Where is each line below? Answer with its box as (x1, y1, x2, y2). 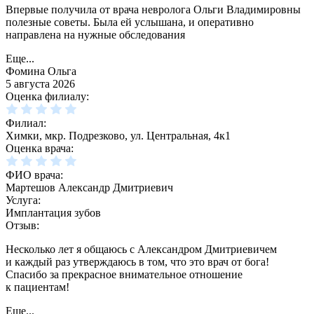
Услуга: (6, 194, 41, 207)
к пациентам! (6, 281, 69, 294)
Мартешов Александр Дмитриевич (6, 182, 173, 194)
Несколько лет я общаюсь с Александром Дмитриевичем (6, 243, 277, 256)
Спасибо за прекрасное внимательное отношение (6, 268, 243, 281)
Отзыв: (6, 219, 39, 232)
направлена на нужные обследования (6, 29, 185, 41)
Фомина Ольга (6, 65, 76, 78)
